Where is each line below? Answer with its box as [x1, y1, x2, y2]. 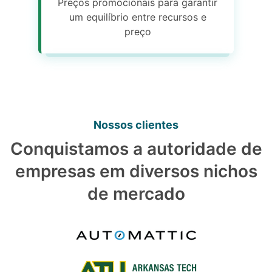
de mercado [87, 183, 185, 205]
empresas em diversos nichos [15, 161, 257, 182]
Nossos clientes [93, 118, 178, 132]
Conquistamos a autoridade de [10, 138, 262, 160]
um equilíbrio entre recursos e [69, 11, 206, 24]
